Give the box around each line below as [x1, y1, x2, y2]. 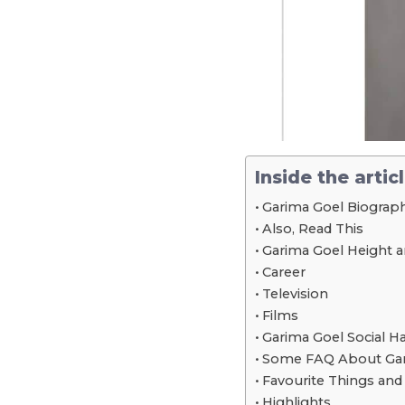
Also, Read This [261, 220, 363, 237]
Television [261, 285, 328, 302]
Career [261, 263, 306, 280]
